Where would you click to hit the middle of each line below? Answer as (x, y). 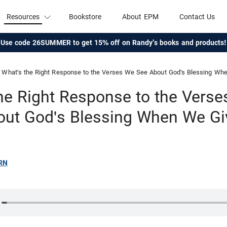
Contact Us (197, 16)
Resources (23, 16)
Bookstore (85, 16)
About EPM (140, 16)
